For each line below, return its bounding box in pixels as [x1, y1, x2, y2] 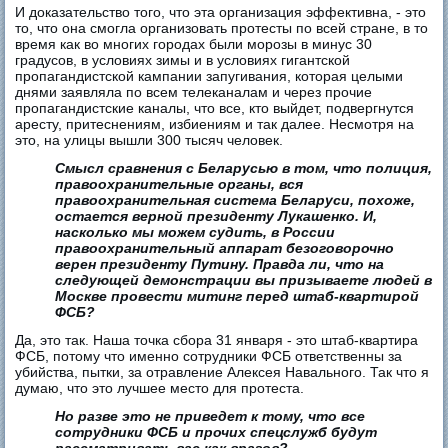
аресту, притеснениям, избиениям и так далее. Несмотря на [15, 116, 415, 133]
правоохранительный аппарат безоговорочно [55, 240, 395, 257]
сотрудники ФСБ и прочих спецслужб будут [55, 424, 378, 441]
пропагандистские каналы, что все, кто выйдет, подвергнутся [15, 100, 415, 117]
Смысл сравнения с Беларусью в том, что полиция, [55, 160, 433, 177]
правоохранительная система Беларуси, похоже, [55, 192, 416, 209]
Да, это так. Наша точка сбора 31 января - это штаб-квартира [15, 332, 419, 349]
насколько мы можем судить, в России [55, 224, 336, 241]
